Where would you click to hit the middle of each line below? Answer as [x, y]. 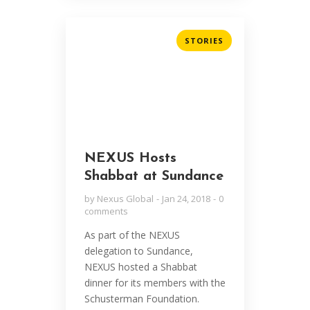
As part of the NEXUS [132, 235]
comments [106, 211]
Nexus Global [125, 199]
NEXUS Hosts [130, 159]
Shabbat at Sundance [154, 177]
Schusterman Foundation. [142, 299]
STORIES [204, 40]
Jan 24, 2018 [186, 199]
